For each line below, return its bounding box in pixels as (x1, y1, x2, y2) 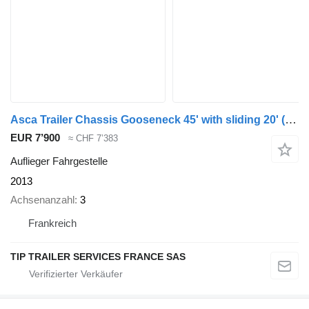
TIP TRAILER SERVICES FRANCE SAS (10, 250, 186, 262)
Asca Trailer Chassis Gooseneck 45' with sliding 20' (10, 113, 281, 126)
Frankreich (28, 217, 77, 229)
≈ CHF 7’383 (68, 132, 118, 143)
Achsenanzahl (10, 193, 74, 206)
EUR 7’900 (10, 131, 60, 143)
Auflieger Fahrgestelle (10, 155, 108, 168)
